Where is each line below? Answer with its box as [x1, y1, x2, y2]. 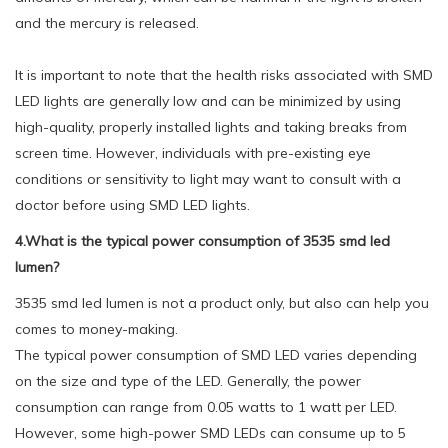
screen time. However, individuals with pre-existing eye [15, 143, 371, 162]
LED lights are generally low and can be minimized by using [15, 91, 401, 110]
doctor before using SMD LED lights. [15, 195, 250, 214]
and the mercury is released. [15, 13, 199, 32]
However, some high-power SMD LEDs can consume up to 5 [15, 423, 406, 442]
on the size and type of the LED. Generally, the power [15, 371, 361, 390]
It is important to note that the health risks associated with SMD [15, 65, 433, 84]
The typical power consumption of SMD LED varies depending [15, 345, 417, 364]
